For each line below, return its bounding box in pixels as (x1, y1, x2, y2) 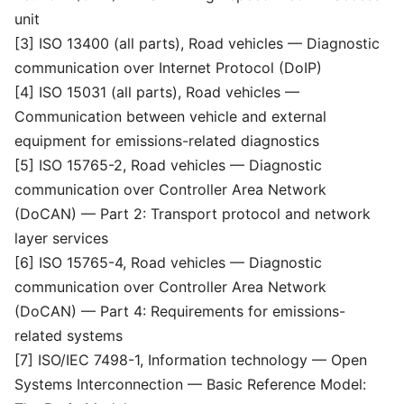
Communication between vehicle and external (14, 107, 326, 125)
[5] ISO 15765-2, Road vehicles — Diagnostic (14, 156, 322, 174)
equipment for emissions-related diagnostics (14, 132, 319, 150)
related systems (14, 326, 123, 344)
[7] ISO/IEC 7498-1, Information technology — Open (14, 351, 367, 369)
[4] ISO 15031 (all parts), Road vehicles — (14, 83, 299, 101)
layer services (14, 229, 108, 247)
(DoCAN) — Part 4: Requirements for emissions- (14, 302, 345, 320)
